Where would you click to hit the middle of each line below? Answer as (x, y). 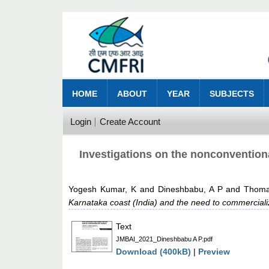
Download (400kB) (154, 252)
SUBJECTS (232, 94)
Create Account (130, 122)
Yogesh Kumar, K (103, 189)
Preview (214, 252)
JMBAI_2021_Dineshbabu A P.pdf (165, 239)
